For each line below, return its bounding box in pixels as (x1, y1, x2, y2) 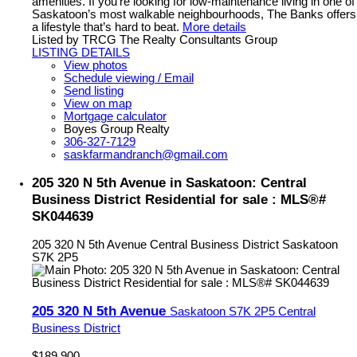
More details (182, 20, 246, 33)
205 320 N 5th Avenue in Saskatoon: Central (32, 174, 307, 190)
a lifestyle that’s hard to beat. (32, 20, 179, 33)
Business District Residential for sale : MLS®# (32, 190, 326, 207)
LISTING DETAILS (32, 45, 130, 59)
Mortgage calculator (64, 109, 167, 123)
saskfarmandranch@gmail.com (64, 147, 228, 161)
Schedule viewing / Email (64, 71, 194, 84)
